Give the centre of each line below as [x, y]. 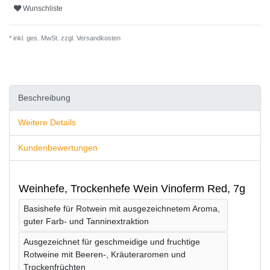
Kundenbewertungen [58, 148]
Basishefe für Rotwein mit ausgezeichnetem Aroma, [122, 208]
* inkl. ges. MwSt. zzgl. [42, 38]
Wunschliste [43, 8]
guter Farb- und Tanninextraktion [86, 221]
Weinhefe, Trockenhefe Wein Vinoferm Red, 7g [132, 188]
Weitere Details [47, 123]
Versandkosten [98, 38]
